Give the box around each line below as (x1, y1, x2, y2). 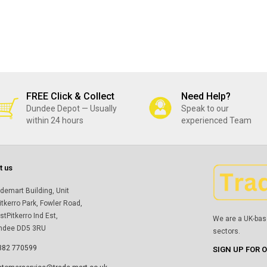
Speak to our (181, 104, 229, 113)
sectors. (213, 226, 241, 235)
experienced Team (181, 116, 252, 125)
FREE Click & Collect (26, 91, 114, 102)
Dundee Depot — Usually (26, 104, 117, 113)
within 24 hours (26, 116, 83, 125)
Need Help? (181, 91, 231, 102)
